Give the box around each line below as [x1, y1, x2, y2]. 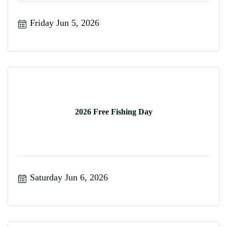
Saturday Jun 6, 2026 [29, 172, 108, 182]
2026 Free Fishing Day [74, 107, 153, 116]
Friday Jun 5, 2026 [29, 18, 99, 28]
